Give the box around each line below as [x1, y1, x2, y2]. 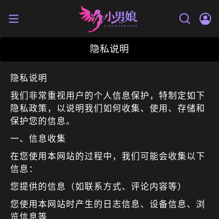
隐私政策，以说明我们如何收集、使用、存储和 [10, 103, 205, 113]
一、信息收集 [10, 133, 66, 144]
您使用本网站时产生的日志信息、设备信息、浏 [10, 199, 205, 209]
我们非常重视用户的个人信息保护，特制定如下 [10, 90, 205, 101]
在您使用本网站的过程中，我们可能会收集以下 [10, 151, 205, 161]
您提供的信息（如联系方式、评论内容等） [10, 181, 187, 192]
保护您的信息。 [10, 116, 75, 126]
